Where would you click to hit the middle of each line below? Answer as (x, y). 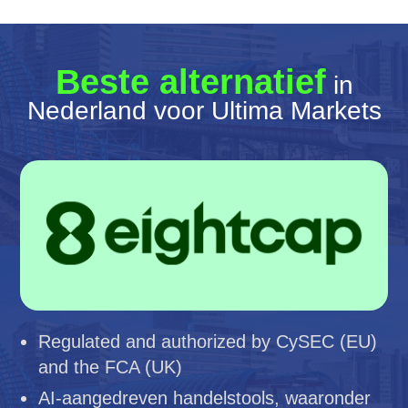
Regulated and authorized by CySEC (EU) (208, 341)
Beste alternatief (190, 82)
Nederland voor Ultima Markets (204, 111)
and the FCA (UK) (111, 367)
